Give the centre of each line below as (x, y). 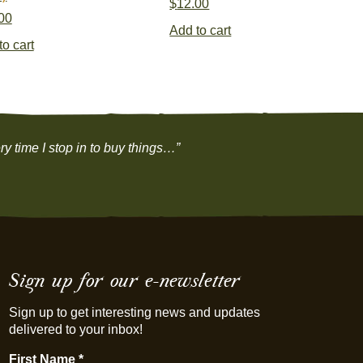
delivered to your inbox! (75, 330)
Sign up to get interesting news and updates (134, 313)
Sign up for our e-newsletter (124, 280)
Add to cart (201, 30)
